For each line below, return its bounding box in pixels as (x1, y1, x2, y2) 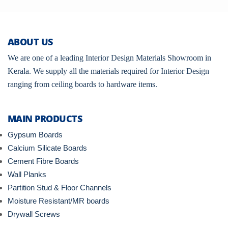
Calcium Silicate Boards (8, 143, 87, 152)
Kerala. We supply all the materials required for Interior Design (8, 66, 209, 75)
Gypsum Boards (8, 130, 63, 139)
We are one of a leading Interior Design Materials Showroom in (8, 53, 211, 62)
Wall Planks (8, 169, 46, 179)
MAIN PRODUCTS (8, 112, 82, 125)
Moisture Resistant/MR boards (8, 196, 109, 205)
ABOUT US (8, 35, 53, 48)
